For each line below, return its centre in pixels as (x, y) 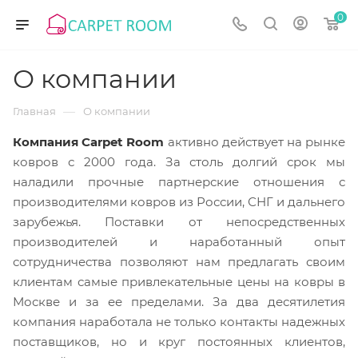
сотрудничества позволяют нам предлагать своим (179, 262)
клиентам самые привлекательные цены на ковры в (179, 282)
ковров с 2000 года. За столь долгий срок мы (179, 162)
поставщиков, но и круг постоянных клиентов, (179, 342)
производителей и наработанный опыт (179, 242)
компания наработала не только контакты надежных (179, 322)
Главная (34, 111)
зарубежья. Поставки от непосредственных (179, 222)
